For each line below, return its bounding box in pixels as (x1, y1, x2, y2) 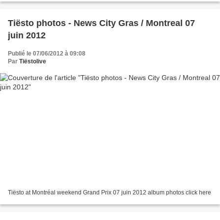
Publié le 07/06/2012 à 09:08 (8, 50, 85, 57)
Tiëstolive (19, 57, 46, 65)
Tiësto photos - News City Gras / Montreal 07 (8, 18, 195, 28)
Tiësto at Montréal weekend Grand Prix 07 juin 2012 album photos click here (8, 189, 211, 196)
